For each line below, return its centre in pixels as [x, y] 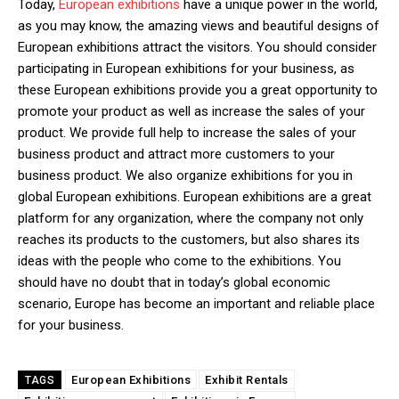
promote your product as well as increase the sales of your [191, 111]
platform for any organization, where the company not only [191, 218]
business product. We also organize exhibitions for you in [185, 175]
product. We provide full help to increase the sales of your [187, 132]
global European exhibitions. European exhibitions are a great [195, 196]
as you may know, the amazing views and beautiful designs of [199, 25]
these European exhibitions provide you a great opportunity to [198, 90]
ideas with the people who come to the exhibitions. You [179, 261]
